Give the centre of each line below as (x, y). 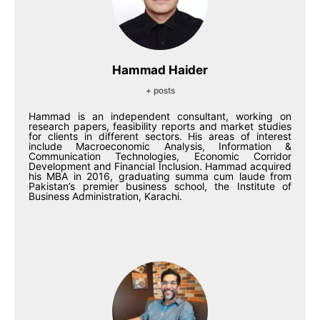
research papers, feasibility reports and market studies (160, 126)
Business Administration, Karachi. (105, 196)
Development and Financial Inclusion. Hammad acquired (160, 166)
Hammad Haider (160, 70)
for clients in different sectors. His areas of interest (160, 136)
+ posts (160, 90)
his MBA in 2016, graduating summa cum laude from (160, 176)
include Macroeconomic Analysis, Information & (160, 146)
